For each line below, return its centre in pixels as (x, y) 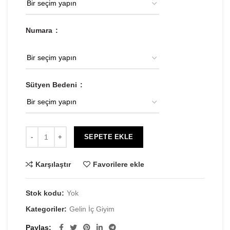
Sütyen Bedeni (52, 85)
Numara (40, 31)
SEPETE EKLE (109, 137)
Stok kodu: (46, 193)
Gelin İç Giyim (92, 209)
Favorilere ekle (119, 164)
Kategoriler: (47, 209)
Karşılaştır (53, 164)
